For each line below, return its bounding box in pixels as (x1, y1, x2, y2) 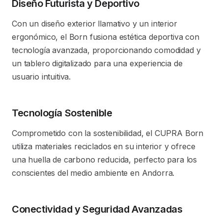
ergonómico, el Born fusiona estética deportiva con (12, 32, 199, 42)
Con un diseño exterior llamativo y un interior (12, 19, 177, 28)
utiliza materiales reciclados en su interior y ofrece (12, 141, 195, 151)
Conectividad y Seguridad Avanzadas (12, 203, 183, 215)
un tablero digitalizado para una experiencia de (12, 58, 183, 68)
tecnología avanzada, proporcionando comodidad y (12, 45, 201, 55)
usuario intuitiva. (12, 72, 71, 82)
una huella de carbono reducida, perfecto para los (12, 155, 197, 165)
